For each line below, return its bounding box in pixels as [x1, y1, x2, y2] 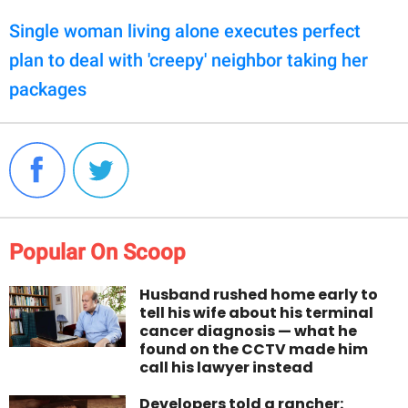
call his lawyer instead [139, 357, 314, 379]
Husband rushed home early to [139, 284, 379, 306]
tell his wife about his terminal [139, 302, 374, 324]
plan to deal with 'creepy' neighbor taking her [9, 49, 368, 72]
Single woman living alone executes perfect [9, 20, 361, 43]
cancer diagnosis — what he [139, 321, 358, 342]
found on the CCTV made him [139, 339, 369, 361]
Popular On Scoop [9, 240, 186, 266]
